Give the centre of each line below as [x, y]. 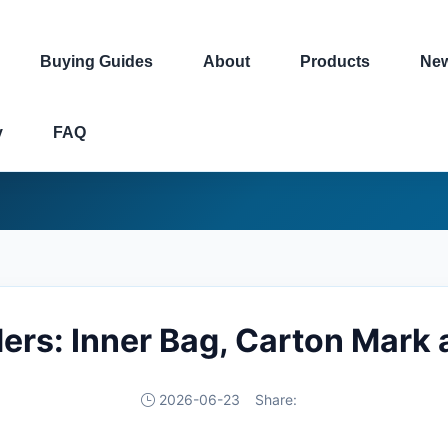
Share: [276, 399]
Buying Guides [96, 61]
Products [335, 61]
